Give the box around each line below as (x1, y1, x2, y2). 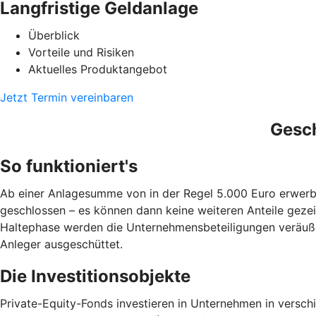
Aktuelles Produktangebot (28, 61, 167, 76)
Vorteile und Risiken (28, 44, 134, 59)
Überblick (28, 28, 80, 42)
